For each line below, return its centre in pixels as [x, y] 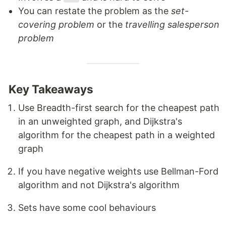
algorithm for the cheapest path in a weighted [117, 135]
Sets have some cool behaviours [87, 207]
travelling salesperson [172, 24]
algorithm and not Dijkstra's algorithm [99, 185]
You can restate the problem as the [95, 11]
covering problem [56, 24]
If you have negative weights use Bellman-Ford [118, 171]
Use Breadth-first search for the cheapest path [119, 107]
